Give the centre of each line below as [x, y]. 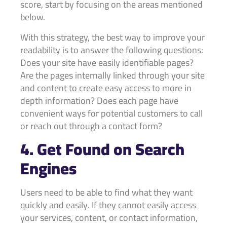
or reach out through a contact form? [91, 126]
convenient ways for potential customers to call [111, 113]
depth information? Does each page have [99, 100]
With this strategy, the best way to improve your [112, 37]
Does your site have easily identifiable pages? [107, 62]
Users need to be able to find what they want [106, 193]
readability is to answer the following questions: [112, 50]
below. [33, 17]
